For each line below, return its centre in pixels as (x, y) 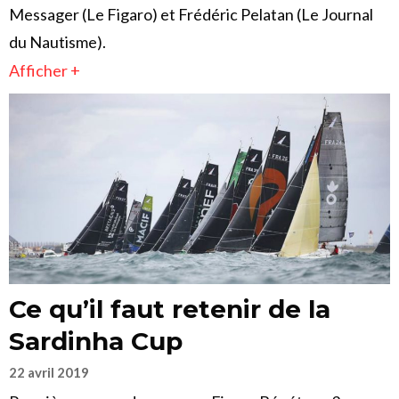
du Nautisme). (57, 42)
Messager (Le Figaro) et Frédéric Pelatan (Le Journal (191, 15)
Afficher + (45, 71)
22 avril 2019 (49, 373)
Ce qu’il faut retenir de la (170, 309)
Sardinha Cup (96, 342)
